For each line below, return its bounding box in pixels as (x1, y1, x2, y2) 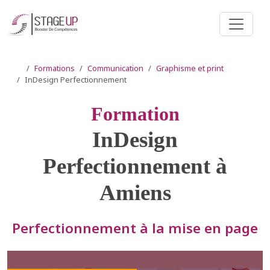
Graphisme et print (156, 63, 224, 74)
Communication (87, 63, 143, 74)
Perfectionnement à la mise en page (12, 219, 258, 237)
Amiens (99, 180, 171, 205)
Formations (34, 63, 75, 74)
